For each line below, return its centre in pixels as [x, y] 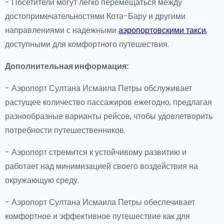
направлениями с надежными [62, 30]
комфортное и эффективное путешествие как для [97, 216]
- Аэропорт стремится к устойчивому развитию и [96, 152]
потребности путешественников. [65, 130]
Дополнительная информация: [67, 66]
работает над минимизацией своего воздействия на [101, 166]
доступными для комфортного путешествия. [87, 44]
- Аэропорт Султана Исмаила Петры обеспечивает [100, 202]
